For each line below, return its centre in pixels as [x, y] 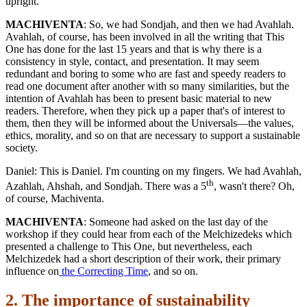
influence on [32, 271]
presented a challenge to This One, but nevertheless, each [129, 247]
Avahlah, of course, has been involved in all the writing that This [145, 37]
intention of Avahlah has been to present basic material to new [139, 99]
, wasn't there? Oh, [254, 186]
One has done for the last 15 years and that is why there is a [134, 49]
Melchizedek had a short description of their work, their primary [143, 259]
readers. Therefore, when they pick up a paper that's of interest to [145, 111]
